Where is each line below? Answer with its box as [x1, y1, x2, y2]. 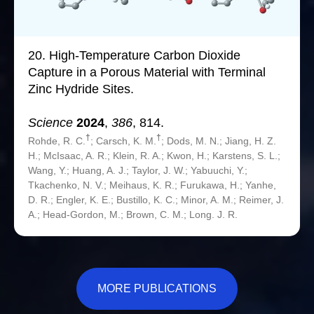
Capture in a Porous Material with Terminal [28, 65, 266, 80]
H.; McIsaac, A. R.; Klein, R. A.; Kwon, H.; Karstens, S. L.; [28, 150, 280, 162]
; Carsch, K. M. [90, 135, 156, 147]
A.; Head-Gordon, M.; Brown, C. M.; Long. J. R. [28, 209, 238, 221]
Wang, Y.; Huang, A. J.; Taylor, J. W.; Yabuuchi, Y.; [28, 165, 247, 177]
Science [28, 116, 73, 130]
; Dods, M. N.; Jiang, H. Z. [161, 135, 276, 147]
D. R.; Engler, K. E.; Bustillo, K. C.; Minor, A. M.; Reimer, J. [28, 194, 284, 206]
